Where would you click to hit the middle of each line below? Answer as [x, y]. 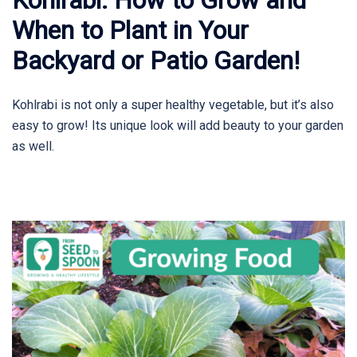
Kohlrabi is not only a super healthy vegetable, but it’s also [173, 104]
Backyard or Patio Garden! [156, 60]
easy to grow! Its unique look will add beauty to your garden [178, 125]
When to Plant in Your [130, 30]
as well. [33, 146]
